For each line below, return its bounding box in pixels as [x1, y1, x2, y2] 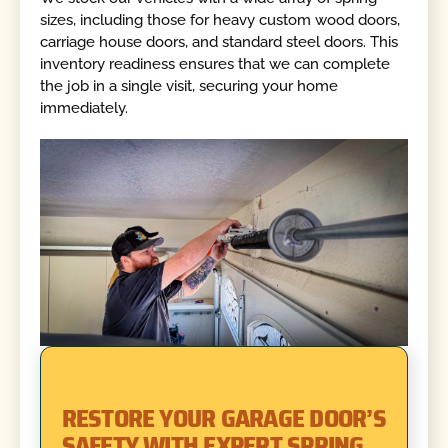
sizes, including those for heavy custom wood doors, [40, 10, 401, 29]
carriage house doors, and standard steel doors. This [40, 32, 399, 51]
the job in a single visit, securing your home [40, 76, 339, 95]
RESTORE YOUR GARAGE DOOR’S [61, 397, 386, 438]
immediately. [40, 98, 129, 117]
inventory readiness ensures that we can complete [40, 54, 391, 73]
